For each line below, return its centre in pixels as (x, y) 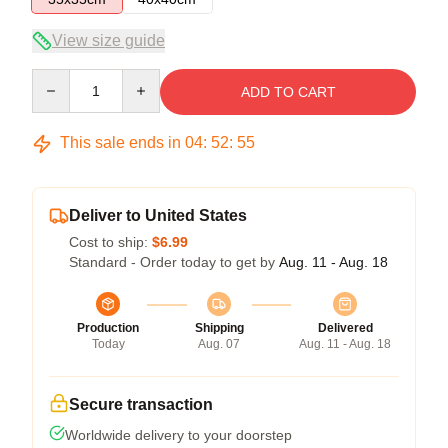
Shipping (219, 328)
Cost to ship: (110, 242)
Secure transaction (141, 404)
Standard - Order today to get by (174, 262)
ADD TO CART (288, 92)
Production (108, 328)
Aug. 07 (219, 344)
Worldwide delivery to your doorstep (178, 435)
